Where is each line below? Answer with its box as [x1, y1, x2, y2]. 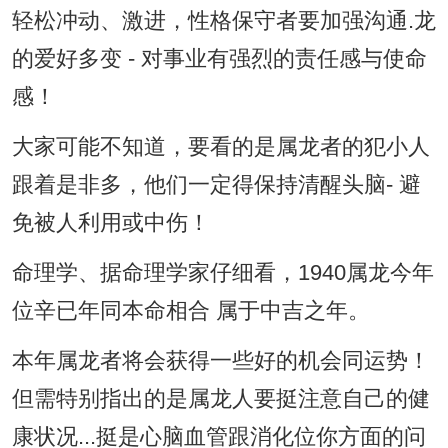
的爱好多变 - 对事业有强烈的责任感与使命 [11, 47, 427, 72]
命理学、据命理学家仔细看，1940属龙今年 [11, 261, 434, 286]
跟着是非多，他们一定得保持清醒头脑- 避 [11, 173, 421, 198]
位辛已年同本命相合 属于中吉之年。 [11, 299, 370, 324]
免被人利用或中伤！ [11, 211, 210, 236]
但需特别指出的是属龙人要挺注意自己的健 [11, 387, 430, 412]
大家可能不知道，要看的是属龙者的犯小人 [11, 135, 430, 160]
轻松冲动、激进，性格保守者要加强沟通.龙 [11, 9, 436, 34]
